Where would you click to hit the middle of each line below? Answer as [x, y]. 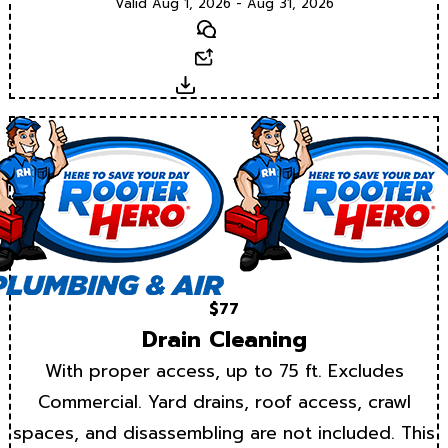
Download [233, 84]
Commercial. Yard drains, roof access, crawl [224, 402]
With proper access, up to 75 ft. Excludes [224, 371]
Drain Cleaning [224, 340]
